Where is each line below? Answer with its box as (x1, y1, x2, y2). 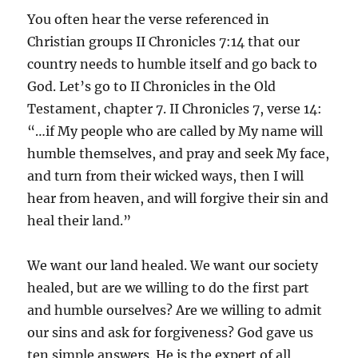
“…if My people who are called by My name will (27, 123, 324, 139)
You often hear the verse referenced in (27, 11, 270, 27)
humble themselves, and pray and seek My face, (27, 145, 330, 161)
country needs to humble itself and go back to (27, 56, 318, 72)
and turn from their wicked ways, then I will (27, 168, 304, 184)
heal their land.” (27, 213, 132, 229)
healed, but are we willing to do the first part (27, 280, 310, 296)
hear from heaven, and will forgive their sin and (27, 190, 329, 206)
